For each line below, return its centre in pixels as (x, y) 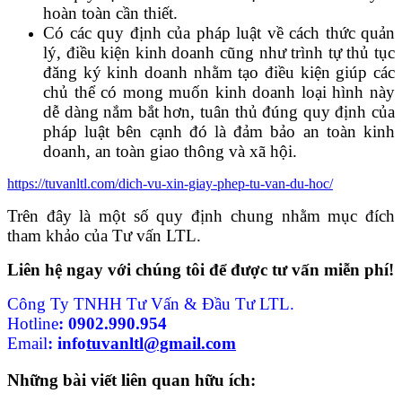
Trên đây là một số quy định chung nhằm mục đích (201, 216)
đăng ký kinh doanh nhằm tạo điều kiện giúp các (219, 73)
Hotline (33, 324)
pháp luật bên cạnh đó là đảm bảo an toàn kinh (219, 132)
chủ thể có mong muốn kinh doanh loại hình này (219, 92)
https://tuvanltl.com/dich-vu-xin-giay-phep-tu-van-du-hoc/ (170, 184)
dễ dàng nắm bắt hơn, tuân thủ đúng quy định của (219, 112)
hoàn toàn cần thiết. (110, 13)
